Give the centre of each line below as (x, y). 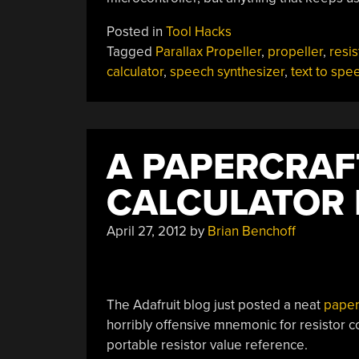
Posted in (136, 31)
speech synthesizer (227, 71)
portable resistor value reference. (207, 345)
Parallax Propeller (208, 51)
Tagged (131, 51)
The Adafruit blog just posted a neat (215, 305)
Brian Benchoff (251, 231)
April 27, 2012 (146, 231)
